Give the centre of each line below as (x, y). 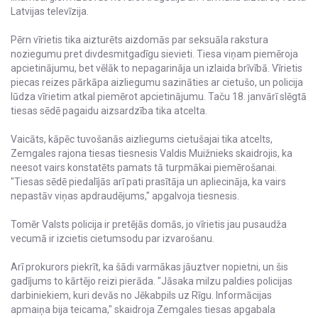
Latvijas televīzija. (50, 12)
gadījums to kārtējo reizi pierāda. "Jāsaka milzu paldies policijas (152, 281)
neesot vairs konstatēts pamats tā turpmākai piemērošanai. (144, 168)
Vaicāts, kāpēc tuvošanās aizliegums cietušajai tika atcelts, (142, 139)
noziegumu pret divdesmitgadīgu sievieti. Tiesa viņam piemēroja (154, 54)
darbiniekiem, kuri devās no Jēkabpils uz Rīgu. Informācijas (141, 296)
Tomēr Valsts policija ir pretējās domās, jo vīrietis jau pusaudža (149, 225)
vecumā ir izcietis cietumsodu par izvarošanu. (113, 239)
